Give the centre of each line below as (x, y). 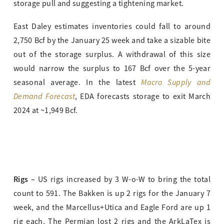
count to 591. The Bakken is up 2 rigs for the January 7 (112, 194)
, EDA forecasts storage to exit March (143, 97)
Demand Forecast (44, 96)
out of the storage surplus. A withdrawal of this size (112, 55)
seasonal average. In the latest (77, 83)
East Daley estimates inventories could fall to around (112, 27)
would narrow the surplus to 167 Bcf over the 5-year (112, 69)
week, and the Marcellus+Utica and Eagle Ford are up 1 (112, 208)
